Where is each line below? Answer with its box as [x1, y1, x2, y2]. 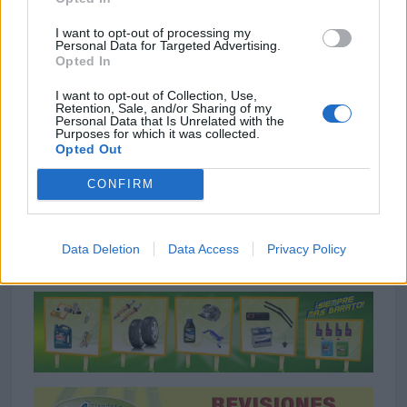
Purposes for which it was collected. [55, 125, 260, 141]
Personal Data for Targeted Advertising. [55, 37, 281, 53]
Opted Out [55, 141, 123, 156]
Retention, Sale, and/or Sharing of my [55, 100, 272, 115]
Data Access [167, 241, 239, 256]
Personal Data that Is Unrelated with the [55, 113, 284, 128]
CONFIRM [86, 177, 154, 191]
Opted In [55, 53, 112, 68]
